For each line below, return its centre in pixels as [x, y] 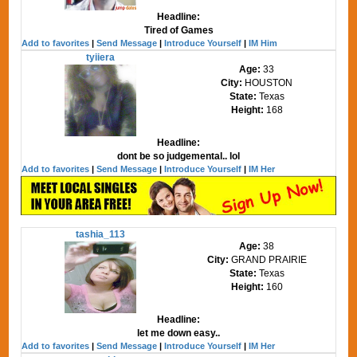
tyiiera [100, 57]
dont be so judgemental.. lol [178, 156]
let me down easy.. [178, 333]
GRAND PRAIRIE [269, 259]
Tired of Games [178, 30]
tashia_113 [100, 234]
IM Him [263, 43]
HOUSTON [269, 83]
